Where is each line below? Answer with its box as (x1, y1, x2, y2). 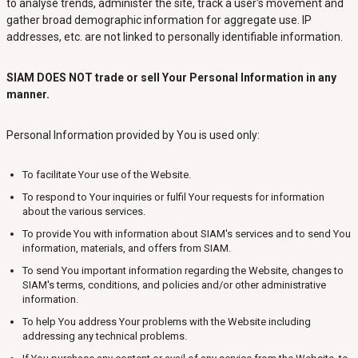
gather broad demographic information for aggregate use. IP (6, 14, 312, 26)
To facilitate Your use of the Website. (22, 169, 191, 181)
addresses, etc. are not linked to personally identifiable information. (6, 30, 343, 43)
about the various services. (22, 205, 145, 217)
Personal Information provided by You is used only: (6, 129, 260, 141)
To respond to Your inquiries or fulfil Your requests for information (22, 191, 324, 203)
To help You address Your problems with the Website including (22, 316, 311, 328)
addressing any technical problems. (22, 330, 187, 342)
